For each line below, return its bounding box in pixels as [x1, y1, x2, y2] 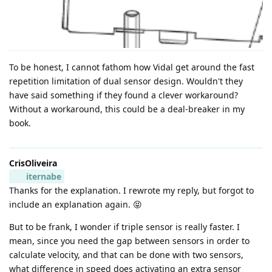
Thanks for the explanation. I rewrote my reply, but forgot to [9, 184, 254, 196]
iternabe [25, 170, 61, 182]
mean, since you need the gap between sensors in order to [9, 234, 250, 246]
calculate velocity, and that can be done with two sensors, [9, 248, 243, 260]
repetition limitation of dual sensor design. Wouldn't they [9, 75, 243, 87]
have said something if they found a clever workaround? [9, 89, 238, 101]
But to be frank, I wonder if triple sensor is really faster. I [9, 220, 240, 233]
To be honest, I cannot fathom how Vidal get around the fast [9, 61, 254, 73]
